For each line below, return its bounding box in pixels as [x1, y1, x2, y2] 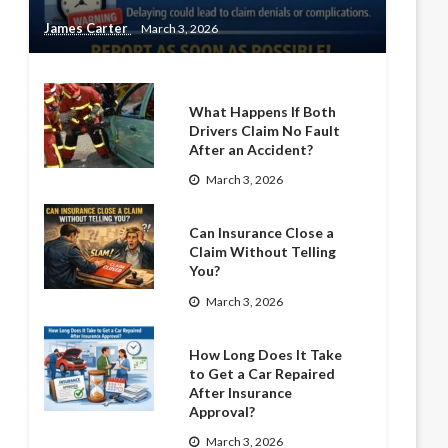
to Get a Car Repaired [189, 364, 336, 382]
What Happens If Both [189, 103, 337, 120]
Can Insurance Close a [189, 224, 335, 242]
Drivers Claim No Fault [189, 122, 341, 139]
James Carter [44, 20, 132, 36]
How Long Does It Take [189, 345, 343, 363]
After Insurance [189, 383, 293, 401]
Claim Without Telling [189, 243, 337, 261]
